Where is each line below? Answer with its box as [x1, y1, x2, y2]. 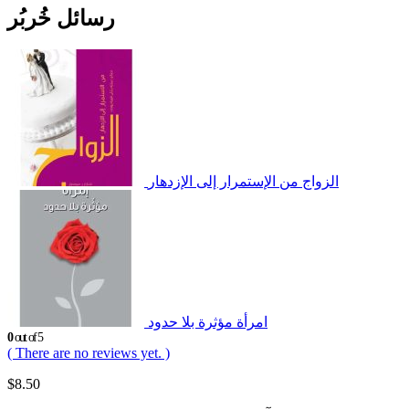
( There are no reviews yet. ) [7, 344, 170, 361]
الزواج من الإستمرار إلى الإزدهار [148, 173, 339, 189]
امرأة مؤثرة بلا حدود [148, 313, 267, 330]
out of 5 [12, 330, 43, 344]
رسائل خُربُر [7, 6, 115, 31]
